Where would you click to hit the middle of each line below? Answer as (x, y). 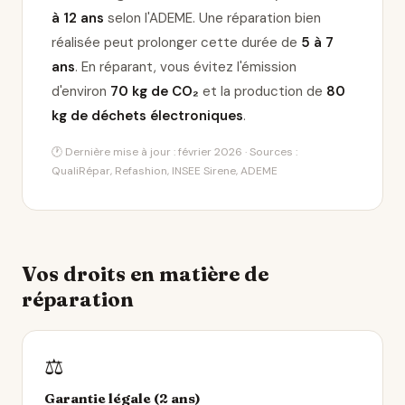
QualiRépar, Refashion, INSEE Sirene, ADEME (165, 171)
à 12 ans (78, 18)
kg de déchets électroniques (147, 116)
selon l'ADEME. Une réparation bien (212, 18)
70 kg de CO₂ (155, 91)
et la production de (263, 91)
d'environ (81, 91)
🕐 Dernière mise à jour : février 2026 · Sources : (174, 152)
